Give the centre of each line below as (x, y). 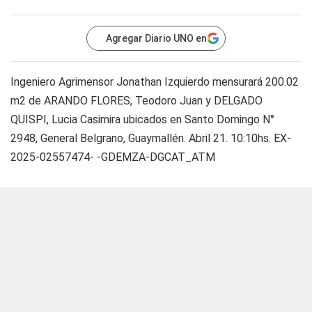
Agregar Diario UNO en (156, 38)
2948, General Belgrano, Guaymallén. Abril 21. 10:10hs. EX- (151, 138)
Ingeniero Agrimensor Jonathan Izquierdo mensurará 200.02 (155, 81)
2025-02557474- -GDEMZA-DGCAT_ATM (113, 157)
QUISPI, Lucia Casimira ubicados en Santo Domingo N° (142, 119)
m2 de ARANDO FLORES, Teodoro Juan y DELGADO (136, 100)
